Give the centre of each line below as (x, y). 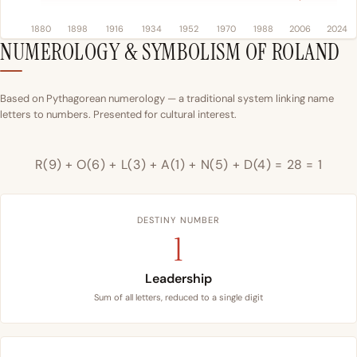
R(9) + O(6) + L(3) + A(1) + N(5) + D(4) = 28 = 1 (178, 164)
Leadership (178, 278)
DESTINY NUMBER (178, 220)
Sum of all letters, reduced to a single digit (178, 297)
